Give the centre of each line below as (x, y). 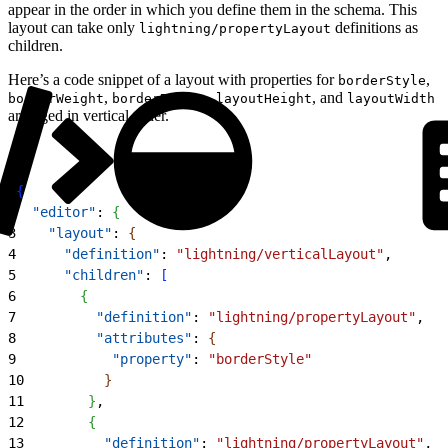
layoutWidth (391, 98)
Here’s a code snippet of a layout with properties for (173, 79)
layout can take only (73, 27)
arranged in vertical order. (88, 115)
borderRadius (160, 98)
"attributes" (104, 337)
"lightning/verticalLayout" (280, 253)
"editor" (56, 211)
